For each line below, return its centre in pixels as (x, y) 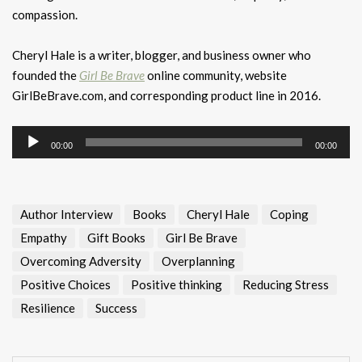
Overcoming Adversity (81, 261)
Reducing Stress (286, 285)
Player (29, 156)
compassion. (45, 15)
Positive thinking (177, 285)
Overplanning (198, 261)
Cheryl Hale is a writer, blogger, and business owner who (162, 55)
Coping (289, 215)
